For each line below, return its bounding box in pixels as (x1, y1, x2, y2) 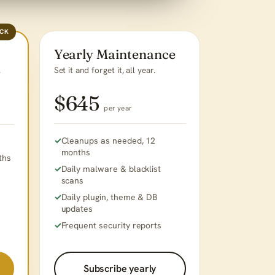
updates (61, 203, 93, 215)
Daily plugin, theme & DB (61, 192, 158, 203)
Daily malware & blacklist (61, 163, 161, 175)
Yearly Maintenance (53, 46, 176, 63)
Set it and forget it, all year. (53, 64, 155, 76)
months (61, 147, 91, 158)
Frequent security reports (61, 220, 162, 231)
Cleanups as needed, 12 (61, 135, 156, 147)
